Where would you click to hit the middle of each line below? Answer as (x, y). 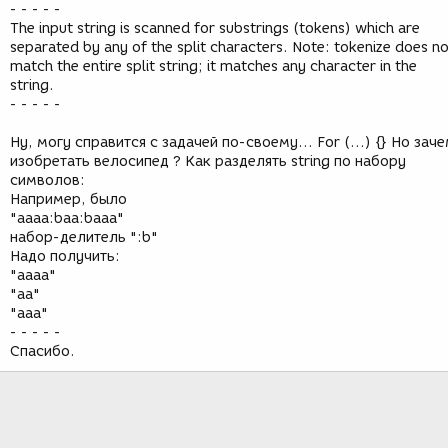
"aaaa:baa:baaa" (67, 218)
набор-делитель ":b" (84, 237)
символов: (47, 180)
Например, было (68, 199)
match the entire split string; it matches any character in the (213, 66)
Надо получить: (65, 256)
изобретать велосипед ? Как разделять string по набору (208, 161)
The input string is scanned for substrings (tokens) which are (215, 28)
